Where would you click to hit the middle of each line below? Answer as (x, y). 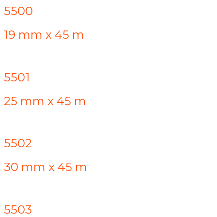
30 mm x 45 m (46, 167)
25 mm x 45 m (45, 101)
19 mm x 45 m (44, 34)
